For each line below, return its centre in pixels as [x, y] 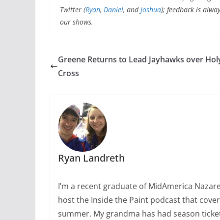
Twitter [72, 10]
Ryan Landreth [91, 158]
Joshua [151, 10]
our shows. [77, 22]
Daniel [113, 10]
